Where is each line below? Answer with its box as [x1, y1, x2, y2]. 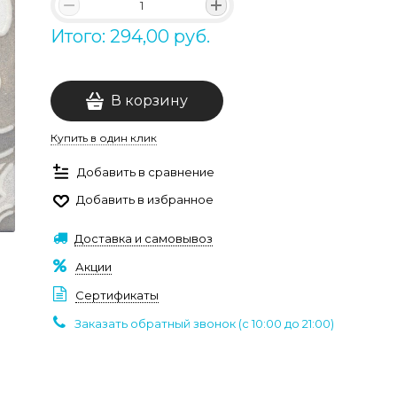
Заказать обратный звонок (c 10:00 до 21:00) [74, 316, 334, 331]
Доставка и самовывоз [74, 231, 213, 245]
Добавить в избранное [76, 192, 214, 206]
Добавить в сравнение [77, 164, 214, 179]
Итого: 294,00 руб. [51, 26, 210, 47]
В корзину [111, 92, 188, 109]
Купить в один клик [51, 131, 157, 144]
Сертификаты [75, 288, 159, 302]
